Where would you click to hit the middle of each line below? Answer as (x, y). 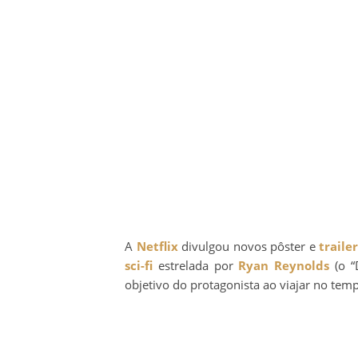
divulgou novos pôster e (249, 246)
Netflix (157, 246)
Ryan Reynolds (284, 265)
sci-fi (139, 265)
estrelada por (196, 265)
